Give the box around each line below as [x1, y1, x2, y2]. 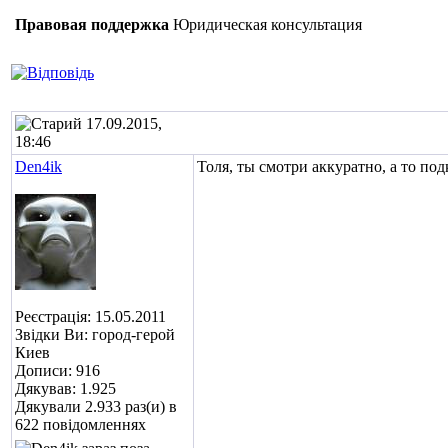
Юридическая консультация [173, 16, 362, 33]
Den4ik [15, 158, 62, 175]
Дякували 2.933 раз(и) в [15, 398, 177, 415]
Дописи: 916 [15, 362, 100, 379]
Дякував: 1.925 [15, 380, 116, 397]
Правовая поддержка [15, 16, 169, 33]
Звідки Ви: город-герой [15, 326, 175, 343]
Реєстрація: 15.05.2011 [15, 308, 166, 325]
